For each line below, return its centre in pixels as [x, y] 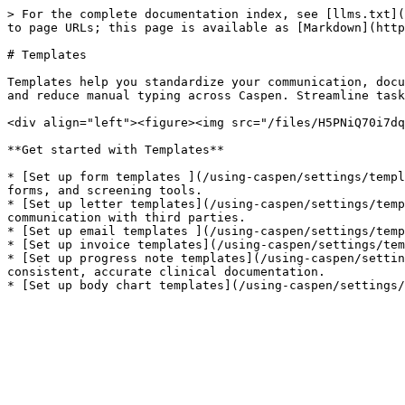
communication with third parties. [127, 217]
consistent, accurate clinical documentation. [166, 272]
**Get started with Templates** [116, 150]
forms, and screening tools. [105, 190]
